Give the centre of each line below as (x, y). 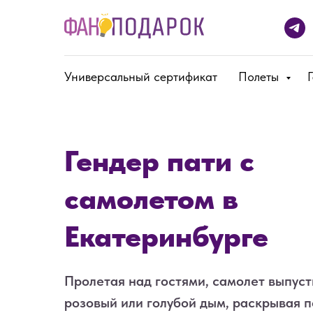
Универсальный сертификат (141, 77)
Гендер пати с (159, 161)
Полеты (260, 77)
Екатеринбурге (166, 236)
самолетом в (151, 198)
